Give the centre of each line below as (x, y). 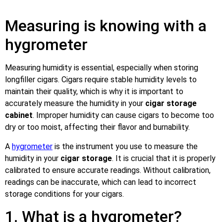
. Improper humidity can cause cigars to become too (123, 115)
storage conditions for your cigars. (64, 194)
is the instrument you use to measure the (125, 146)
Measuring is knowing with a (106, 26)
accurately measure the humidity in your (75, 104)
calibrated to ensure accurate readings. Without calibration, (108, 170)
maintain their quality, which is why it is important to (94, 92)
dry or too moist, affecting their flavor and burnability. (97, 127)
